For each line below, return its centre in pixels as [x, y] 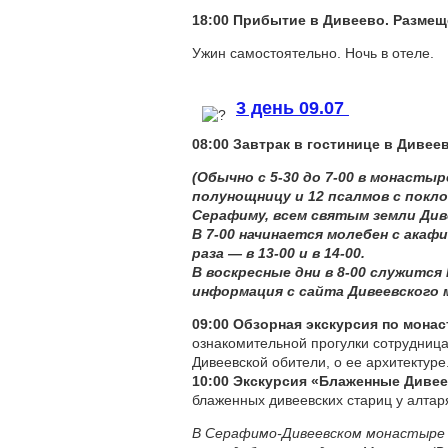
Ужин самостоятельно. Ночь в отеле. [313, 53]
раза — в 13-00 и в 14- [268, 253]
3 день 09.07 [292, 108]
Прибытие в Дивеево [309, 20]
